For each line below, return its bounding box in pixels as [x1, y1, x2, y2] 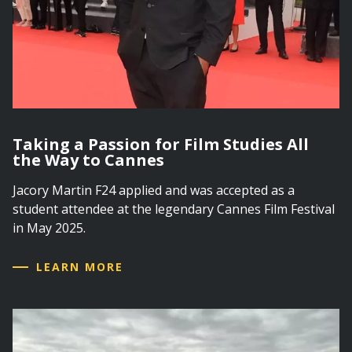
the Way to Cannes [13, 149, 164, 170]
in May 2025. [13, 219, 86, 236]
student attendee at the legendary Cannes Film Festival [13, 200, 335, 218]
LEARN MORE [36, 259, 123, 275]
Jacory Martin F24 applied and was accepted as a [13, 181, 295, 199]
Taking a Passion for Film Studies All [13, 134, 309, 155]
